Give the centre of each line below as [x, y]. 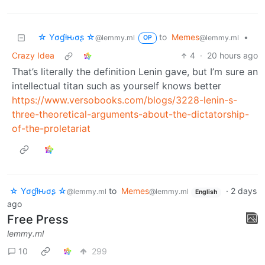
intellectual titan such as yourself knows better [117, 86]
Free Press [38, 219]
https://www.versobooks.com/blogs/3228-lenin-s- [125, 100]
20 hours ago [232, 56]
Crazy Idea [33, 56]
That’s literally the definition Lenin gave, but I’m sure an [135, 72]
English [206, 192]
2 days [243, 191]
